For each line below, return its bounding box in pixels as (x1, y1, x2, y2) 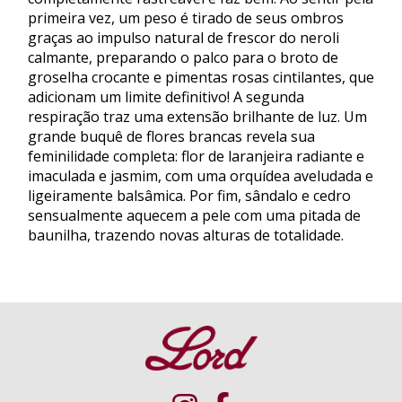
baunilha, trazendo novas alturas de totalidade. (28, 224, 344, 245)
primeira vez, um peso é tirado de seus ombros (28, 7, 344, 28)
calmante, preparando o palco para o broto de (28, 47, 338, 67)
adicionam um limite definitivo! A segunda (28, 86, 304, 107)
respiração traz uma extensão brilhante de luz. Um (28, 106, 367, 127)
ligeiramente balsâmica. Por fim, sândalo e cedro (28, 185, 351, 205)
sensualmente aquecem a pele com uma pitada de (28, 205, 361, 225)
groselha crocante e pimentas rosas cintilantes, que (28, 66, 374, 87)
